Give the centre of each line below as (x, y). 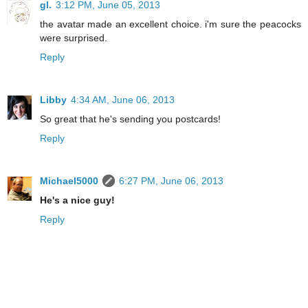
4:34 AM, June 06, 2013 (123, 100)
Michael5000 (69, 181)
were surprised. (74, 38)
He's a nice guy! (77, 200)
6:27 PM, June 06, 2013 (171, 181)
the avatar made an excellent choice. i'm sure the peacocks (170, 24)
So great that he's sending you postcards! (130, 119)
